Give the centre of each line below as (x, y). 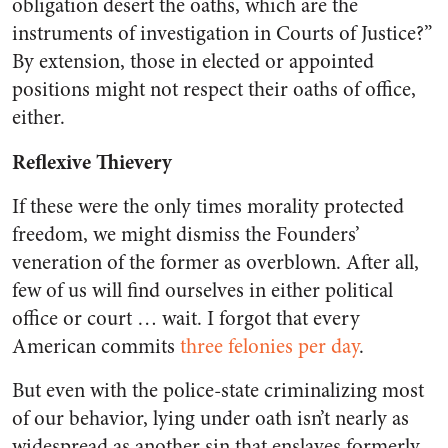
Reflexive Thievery (92, 162)
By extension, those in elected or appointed (193, 61)
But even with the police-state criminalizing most (218, 390)
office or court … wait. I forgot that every (186, 318)
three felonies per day (269, 346)
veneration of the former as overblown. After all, (215, 262)
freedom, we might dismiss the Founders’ (186, 234)
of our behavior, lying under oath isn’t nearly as (210, 418)
